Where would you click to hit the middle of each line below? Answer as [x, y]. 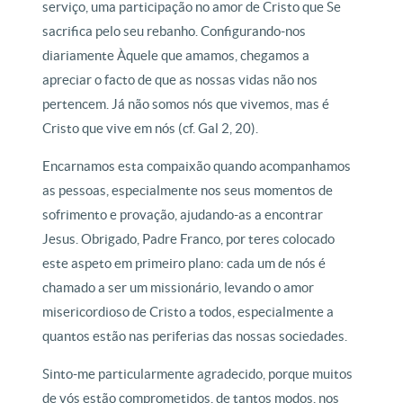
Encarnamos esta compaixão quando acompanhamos [197, 166]
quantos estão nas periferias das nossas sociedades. [195, 336]
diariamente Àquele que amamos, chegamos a [176, 55]
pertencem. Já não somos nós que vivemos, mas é [186, 104]
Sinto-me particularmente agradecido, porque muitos [198, 374]
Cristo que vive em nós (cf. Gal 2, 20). [151, 128]
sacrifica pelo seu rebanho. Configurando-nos [175, 31]
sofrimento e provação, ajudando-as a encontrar [183, 215]
